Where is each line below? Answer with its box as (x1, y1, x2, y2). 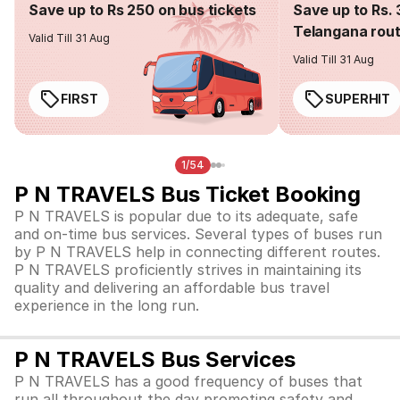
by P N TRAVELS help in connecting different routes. (14, 243, 380, 261)
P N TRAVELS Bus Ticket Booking (14, 181, 361, 207)
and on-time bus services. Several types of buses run (14, 225, 382, 243)
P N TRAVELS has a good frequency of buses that (14, 372, 362, 390)
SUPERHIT (325, 91, 391, 106)
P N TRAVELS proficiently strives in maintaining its (14, 261, 362, 279)
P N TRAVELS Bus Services (14, 346, 296, 372)
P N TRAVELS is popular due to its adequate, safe (14, 207, 358, 225)
